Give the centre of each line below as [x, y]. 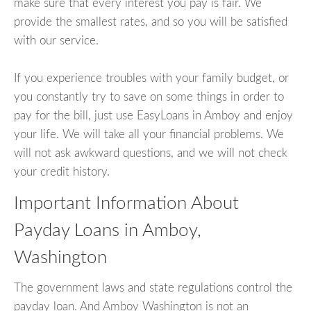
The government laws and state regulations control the [153, 287]
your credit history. [62, 171]
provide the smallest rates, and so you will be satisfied [151, 22]
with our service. [56, 40]
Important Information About [126, 203]
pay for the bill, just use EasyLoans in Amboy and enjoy [153, 115]
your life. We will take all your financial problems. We [149, 134]
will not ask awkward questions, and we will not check [151, 153]
